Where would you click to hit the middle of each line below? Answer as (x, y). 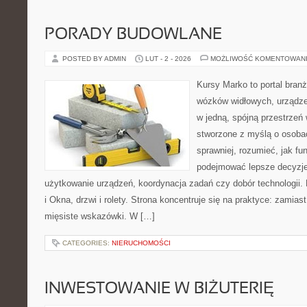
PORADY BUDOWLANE (133, 35)
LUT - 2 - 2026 (168, 59)
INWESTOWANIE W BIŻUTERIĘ (159, 289)
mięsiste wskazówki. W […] (100, 216)
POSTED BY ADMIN (95, 59)
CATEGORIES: (87, 243)
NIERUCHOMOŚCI (141, 243)
